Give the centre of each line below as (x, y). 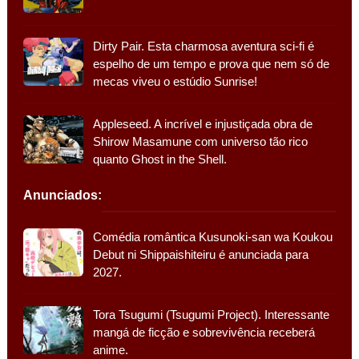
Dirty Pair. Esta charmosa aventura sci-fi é (203, 46)
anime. (110, 349)
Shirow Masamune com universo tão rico (200, 141)
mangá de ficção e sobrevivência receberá (204, 332)
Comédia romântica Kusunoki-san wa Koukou (212, 236)
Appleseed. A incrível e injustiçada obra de (202, 123)
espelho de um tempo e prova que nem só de (211, 63)
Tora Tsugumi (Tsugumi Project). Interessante (211, 314)
